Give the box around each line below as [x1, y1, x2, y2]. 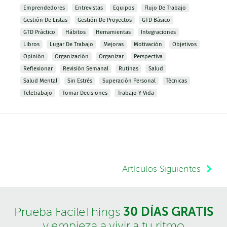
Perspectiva [134, 53, 163, 60]
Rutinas [119, 65, 138, 72]
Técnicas [166, 78, 187, 84]
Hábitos [65, 29, 86, 35]
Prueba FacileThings [14, 205, 123, 219]
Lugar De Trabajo [50, 41, 93, 48]
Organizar [99, 53, 124, 60]
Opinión [23, 53, 45, 60]
